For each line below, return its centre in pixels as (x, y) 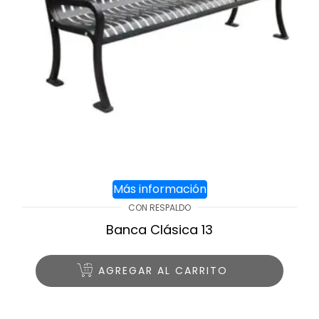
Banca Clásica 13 (159, 229)
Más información (159, 189)
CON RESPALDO (159, 207)
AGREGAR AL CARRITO (163, 270)
